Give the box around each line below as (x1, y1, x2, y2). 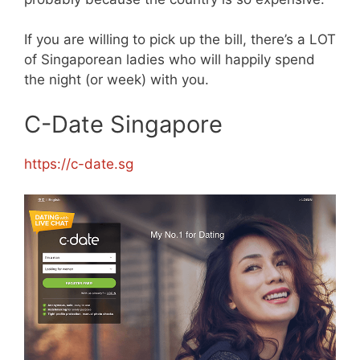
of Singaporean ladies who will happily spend (24, 51, 315, 68)
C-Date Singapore (24, 109, 223, 138)
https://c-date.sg (24, 155, 133, 172)
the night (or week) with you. (24, 72, 209, 88)
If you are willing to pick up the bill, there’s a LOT (24, 31, 336, 48)
